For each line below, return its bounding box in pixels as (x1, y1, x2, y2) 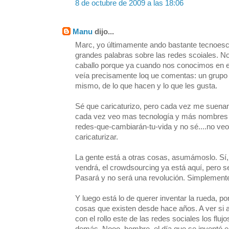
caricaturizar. (75, 133, 118, 142)
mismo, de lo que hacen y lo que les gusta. (75, 82, 217, 90)
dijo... (93, 28, 114, 36)
